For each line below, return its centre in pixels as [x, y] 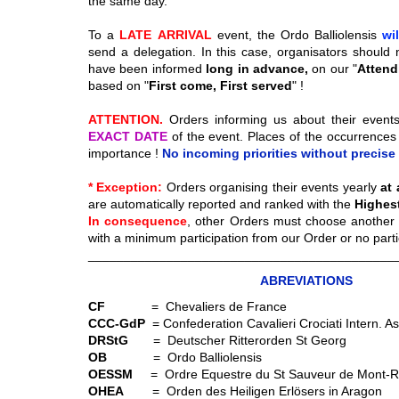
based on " [118, 85]
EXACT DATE [128, 136]
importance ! [125, 153]
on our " [333, 69]
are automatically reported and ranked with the [220, 204]
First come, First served [220, 85]
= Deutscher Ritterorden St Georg [237, 340]
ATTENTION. [126, 119]
